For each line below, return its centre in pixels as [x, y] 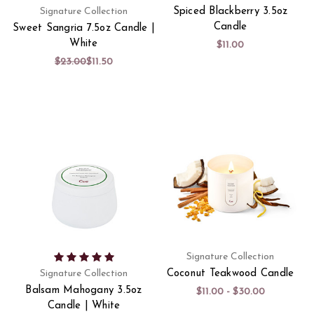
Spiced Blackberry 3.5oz [230, 11]
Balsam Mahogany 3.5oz [84, 290]
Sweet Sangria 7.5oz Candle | [84, 28]
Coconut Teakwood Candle [230, 273]
